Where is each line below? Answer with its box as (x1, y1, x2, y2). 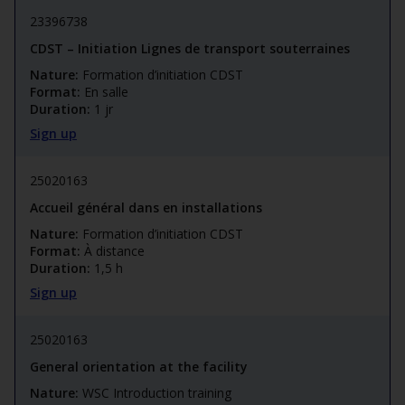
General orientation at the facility (30, 358, 248, 376)
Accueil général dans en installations (30, 199, 262, 217)
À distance (84, 242, 145, 260)
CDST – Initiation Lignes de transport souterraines (30, 40, 350, 58)
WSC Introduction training (82, 384, 231, 402)
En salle (84, 83, 128, 101)
